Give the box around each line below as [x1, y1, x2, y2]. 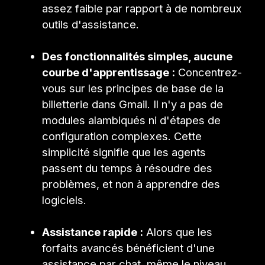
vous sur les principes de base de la [42, 81, 224, 95]
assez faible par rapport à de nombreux [42, 1, 243, 15]
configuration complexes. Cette [42, 129, 202, 143]
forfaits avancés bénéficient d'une [42, 241, 215, 254]
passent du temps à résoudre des [42, 161, 213, 174]
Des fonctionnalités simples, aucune [42, 49, 233, 63]
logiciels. [42, 193, 87, 206]
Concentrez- [175, 65, 243, 79]
